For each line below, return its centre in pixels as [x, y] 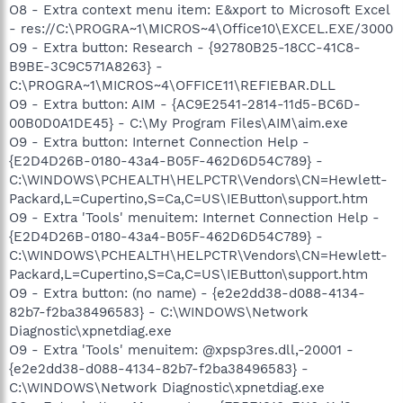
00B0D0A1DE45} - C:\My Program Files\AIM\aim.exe [179, 123]
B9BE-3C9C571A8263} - [86, 66]
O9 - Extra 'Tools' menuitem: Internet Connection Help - [194, 217]
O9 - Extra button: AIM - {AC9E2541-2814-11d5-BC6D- [185, 104]
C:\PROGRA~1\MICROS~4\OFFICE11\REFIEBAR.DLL [172, 85]
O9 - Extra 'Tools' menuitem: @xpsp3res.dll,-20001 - [181, 349]
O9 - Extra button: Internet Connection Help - [159, 142]
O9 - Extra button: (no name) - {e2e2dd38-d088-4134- [187, 293]
